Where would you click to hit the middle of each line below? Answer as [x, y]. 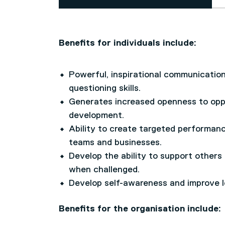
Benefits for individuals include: [128, 43]
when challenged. [104, 170]
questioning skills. [105, 88]
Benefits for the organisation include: [140, 209]
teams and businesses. [115, 143]
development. [96, 116]
